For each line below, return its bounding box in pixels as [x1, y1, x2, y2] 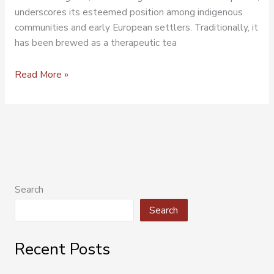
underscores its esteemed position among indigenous [14, 6, 243, 19]
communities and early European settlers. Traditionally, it [14, 21, 258, 34]
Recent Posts [14, 238, 110, 261]
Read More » [14, 68, 68, 81]
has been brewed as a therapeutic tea [14, 36, 177, 50]
